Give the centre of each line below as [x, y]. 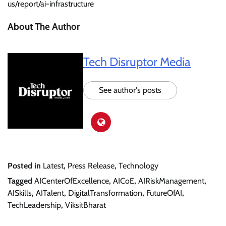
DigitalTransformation [105, 193]
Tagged [21, 181]
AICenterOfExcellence [72, 181]
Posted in [25, 166]
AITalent [50, 193]
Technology [138, 166]
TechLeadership [34, 205]
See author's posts [130, 90]
